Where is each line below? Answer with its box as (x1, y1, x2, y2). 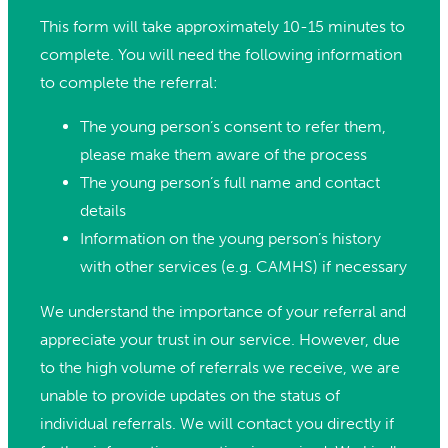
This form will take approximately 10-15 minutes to (40, 17, 405, 37)
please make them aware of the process (80, 145, 367, 165)
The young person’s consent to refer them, (80, 117, 386, 137)
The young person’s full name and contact (80, 173, 380, 193)
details (80, 201, 126, 221)
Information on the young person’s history (80, 229, 381, 249)
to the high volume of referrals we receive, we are (40, 357, 400, 377)
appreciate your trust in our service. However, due (40, 329, 400, 349)
